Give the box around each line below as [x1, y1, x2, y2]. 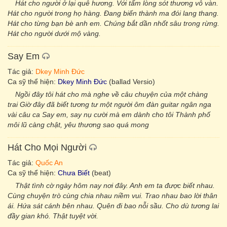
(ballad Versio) [107, 78, 155, 86]
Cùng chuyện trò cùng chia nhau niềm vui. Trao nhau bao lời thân [8, 192, 217, 200]
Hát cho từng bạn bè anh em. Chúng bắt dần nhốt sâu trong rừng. [8, 19, 219, 27]
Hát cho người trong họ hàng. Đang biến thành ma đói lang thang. [8, 9, 219, 17]
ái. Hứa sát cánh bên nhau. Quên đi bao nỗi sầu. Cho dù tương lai [8, 202, 219, 210]
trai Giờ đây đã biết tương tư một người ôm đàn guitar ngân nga [8, 100, 211, 108]
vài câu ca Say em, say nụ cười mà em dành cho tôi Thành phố [8, 110, 210, 119]
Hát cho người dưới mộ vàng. [8, 29, 101, 37]
